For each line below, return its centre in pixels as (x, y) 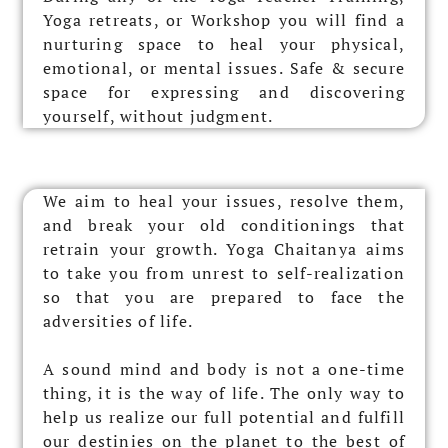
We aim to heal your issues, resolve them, (224, 200)
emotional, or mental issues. (166, 67)
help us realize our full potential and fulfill (224, 416)
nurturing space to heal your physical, (224, 43)
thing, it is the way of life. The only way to (224, 392)
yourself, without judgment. (158, 115)
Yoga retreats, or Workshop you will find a (224, 19)
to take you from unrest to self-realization (224, 272)
